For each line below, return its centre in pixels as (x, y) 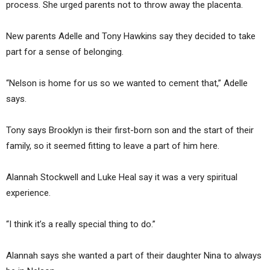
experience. (28, 193)
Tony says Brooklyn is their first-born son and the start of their (130, 130)
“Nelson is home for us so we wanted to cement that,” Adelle (127, 83)
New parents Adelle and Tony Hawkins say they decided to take (131, 36)
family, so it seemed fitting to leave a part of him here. (113, 146)
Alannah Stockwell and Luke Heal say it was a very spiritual (122, 177)
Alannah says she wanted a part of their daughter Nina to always (134, 256)
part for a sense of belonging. (65, 52)
